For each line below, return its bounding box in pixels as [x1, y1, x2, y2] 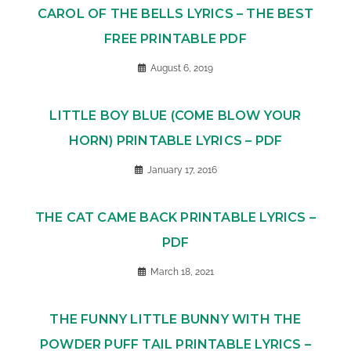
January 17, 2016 [147, 165, 217, 176]
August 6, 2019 [150, 63, 213, 74]
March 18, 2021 [150, 266, 214, 278]
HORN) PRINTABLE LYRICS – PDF [68, 133, 283, 149]
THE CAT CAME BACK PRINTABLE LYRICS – [34, 210, 317, 226]
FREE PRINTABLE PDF [104, 31, 247, 47]
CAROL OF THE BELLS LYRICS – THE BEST [37, 6, 314, 22]
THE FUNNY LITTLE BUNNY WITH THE [49, 312, 302, 327]
